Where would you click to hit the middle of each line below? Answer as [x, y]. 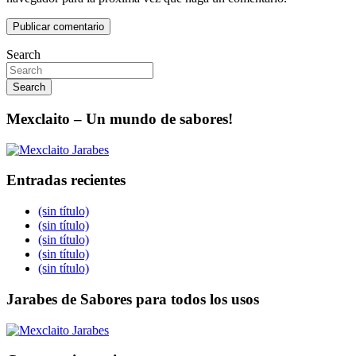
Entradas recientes [66, 180]
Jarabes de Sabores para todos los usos [133, 299]
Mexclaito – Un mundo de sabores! [120, 118]
